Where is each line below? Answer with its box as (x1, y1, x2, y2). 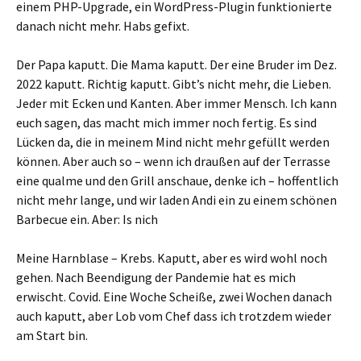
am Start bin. (16, 327, 88, 344)
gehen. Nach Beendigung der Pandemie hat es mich (16, 269, 296, 286)
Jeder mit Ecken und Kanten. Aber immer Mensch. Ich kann (16, 95, 337, 112)
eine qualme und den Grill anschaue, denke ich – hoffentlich (16, 172, 338, 189)
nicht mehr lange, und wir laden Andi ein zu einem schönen (16, 192, 337, 209)
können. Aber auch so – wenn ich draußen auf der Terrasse (16, 153, 330, 170)
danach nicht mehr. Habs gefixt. (16, 18, 189, 35)
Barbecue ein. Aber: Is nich (16, 211, 158, 228)
